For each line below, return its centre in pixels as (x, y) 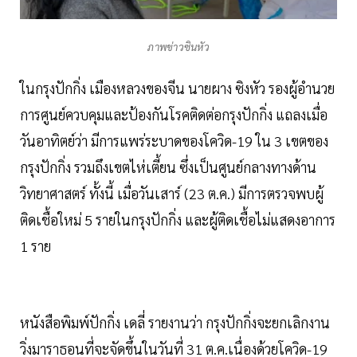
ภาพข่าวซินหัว (178, 46)
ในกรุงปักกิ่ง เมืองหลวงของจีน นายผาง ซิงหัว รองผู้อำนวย (177, 88)
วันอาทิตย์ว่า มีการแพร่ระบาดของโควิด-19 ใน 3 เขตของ (174, 140)
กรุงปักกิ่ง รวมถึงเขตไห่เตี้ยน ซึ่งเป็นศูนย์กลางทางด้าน (168, 167)
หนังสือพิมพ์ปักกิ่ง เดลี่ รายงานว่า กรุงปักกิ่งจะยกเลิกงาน (175, 322)
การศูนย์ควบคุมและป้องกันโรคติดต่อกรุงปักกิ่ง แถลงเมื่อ (174, 114)
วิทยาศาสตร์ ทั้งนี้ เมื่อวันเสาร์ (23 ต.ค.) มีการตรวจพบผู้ (172, 193)
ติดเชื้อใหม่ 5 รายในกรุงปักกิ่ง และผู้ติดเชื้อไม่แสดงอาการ (178, 219)
